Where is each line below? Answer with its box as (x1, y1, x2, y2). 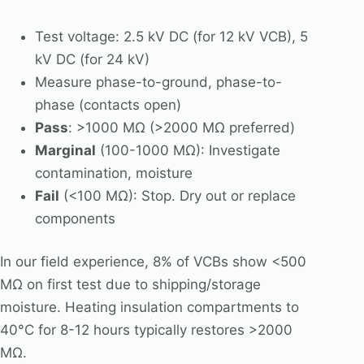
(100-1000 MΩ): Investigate (95, 141, 280, 158)
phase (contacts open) (34, 96, 181, 113)
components (34, 210, 115, 227)
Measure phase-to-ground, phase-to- (34, 73, 282, 90)
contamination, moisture (34, 164, 193, 181)
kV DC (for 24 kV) (34, 50, 149, 67)
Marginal (34, 141, 96, 158)
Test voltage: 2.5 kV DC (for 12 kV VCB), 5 (34, 28, 308, 45)
